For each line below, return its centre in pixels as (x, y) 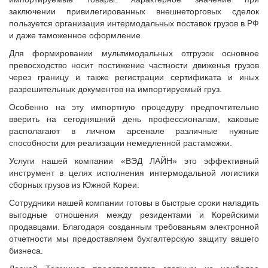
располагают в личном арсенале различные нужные (134, 131)
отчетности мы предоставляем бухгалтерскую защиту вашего (134, 239)
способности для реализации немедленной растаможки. (121, 143)
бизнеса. (26, 251)
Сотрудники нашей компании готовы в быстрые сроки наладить (134, 203)
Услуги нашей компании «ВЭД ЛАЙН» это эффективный (134, 161)
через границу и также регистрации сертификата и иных (134, 77)
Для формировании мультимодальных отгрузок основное (134, 53)
